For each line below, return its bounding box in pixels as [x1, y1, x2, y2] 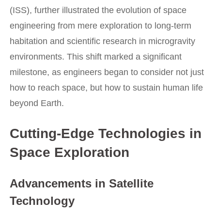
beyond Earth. [10, 98, 64, 108]
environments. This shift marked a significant [10, 51, 182, 62]
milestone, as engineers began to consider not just [10, 67, 204, 77]
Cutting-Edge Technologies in [10, 125, 201, 141]
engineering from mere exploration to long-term [10, 20, 191, 31]
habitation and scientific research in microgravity [10, 36, 195, 46]
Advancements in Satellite [10, 176, 154, 190]
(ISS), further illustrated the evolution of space [10, 5, 186, 15]
